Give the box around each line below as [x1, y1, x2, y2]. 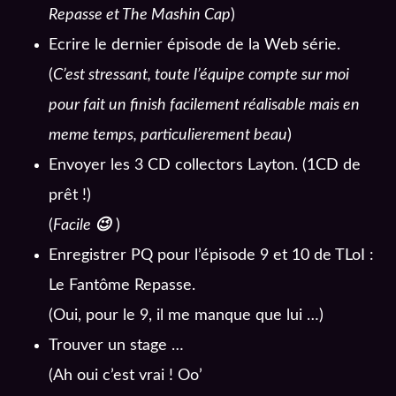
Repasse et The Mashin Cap [49, 7, 231, 24]
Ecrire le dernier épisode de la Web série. [49, 37, 340, 54]
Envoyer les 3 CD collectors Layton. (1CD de [49, 157, 361, 174]
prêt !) [49, 187, 91, 204]
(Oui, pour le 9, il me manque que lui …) [49, 308, 324, 324]
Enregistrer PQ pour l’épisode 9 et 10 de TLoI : [49, 247, 374, 264]
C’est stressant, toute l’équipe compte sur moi [53, 67, 349, 84]
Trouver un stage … [49, 338, 184, 354]
